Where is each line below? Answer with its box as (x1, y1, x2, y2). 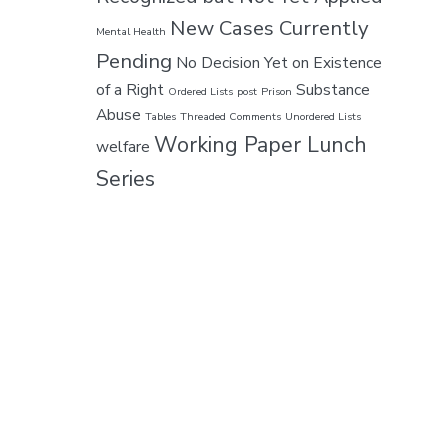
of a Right (96, 78, 164, 101)
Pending (96, 46, 172, 75)
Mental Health (96, 23, 166, 39)
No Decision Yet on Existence (176, 51, 382, 74)
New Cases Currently (170, 13, 369, 42)
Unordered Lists (285, 108, 361, 124)
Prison (261, 83, 292, 99)
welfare (96, 135, 150, 158)
